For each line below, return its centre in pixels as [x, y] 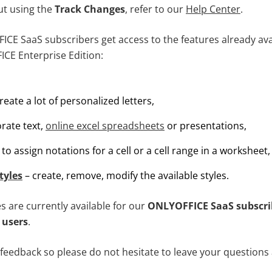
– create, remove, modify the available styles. [126, 175]
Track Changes [90, 9]
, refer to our [155, 9]
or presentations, [206, 125]
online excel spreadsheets [105, 125]
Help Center [213, 9]
